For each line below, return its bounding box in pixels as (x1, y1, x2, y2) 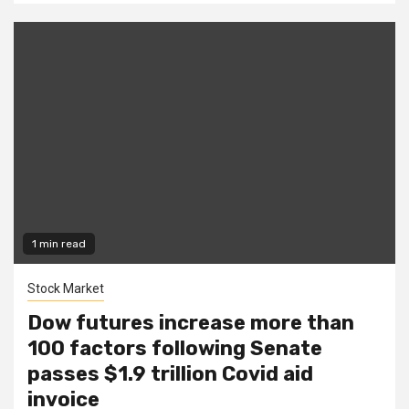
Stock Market (27, 280, 104, 296)
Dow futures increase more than (27, 309, 354, 335)
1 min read (32, 236, 86, 250)
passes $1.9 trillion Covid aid (27, 361, 313, 386)
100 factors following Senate (27, 335, 322, 361)
